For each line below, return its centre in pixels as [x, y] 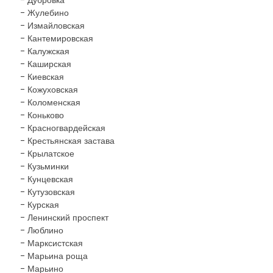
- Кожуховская [49, 90]
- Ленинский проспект [64, 218]
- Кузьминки [44, 166]
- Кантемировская [57, 38]
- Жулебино [44, 13]
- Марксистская [51, 243]
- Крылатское [47, 154]
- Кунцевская [47, 179]
